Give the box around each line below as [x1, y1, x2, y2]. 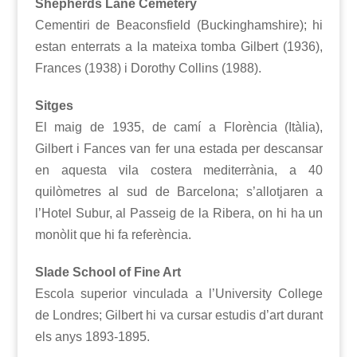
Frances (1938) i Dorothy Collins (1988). [34, 61, 261, 76]
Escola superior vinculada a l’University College [34, 287, 324, 301]
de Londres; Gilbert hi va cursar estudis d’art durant [34, 308, 324, 323]
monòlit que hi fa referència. [34, 228, 191, 242]
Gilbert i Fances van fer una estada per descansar [34, 142, 324, 156]
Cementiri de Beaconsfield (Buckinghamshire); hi [34, 18, 324, 33]
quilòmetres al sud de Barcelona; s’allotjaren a [34, 185, 324, 199]
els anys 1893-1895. [34, 330, 150, 344]
